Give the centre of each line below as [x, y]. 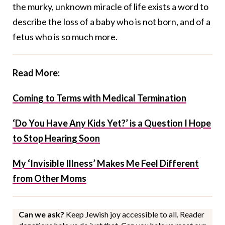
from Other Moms [49, 179]
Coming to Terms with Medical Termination [99, 98]
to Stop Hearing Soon [56, 138]
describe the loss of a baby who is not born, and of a [111, 22]
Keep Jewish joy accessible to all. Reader [135, 214]
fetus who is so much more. [65, 37]
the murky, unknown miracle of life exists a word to [110, 7]
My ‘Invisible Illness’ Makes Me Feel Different [106, 163]
